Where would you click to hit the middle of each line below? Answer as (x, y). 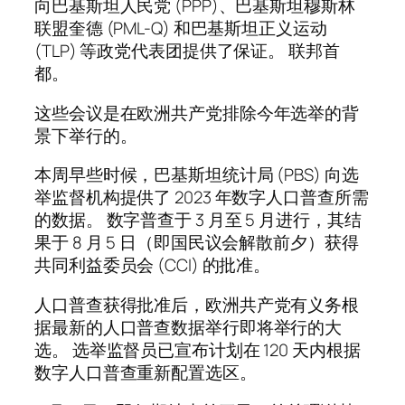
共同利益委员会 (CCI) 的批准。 (153, 265)
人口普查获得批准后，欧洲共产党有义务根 (197, 304)
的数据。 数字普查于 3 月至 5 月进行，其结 (198, 220)
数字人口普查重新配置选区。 (146, 372)
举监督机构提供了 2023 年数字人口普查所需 (202, 198)
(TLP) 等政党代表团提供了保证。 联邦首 (187, 51)
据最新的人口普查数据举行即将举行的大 (188, 327)
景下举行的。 (86, 135)
